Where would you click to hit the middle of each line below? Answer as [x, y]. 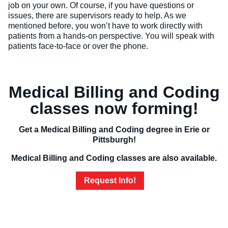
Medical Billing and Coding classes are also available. [114, 158]
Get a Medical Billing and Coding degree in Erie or [114, 130]
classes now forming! [114, 109]
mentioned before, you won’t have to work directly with [105, 26]
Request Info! [110, 181]
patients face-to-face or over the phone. [79, 46]
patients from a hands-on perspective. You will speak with [111, 36]
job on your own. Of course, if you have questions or [101, 6]
